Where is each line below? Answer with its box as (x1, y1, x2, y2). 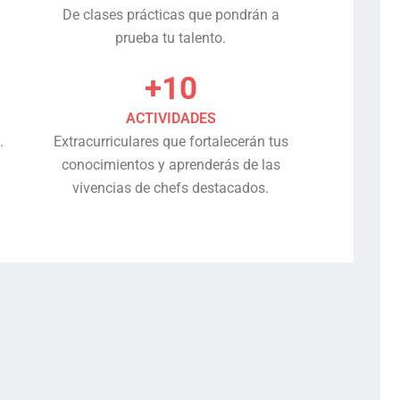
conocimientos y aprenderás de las (61, 156, 280, 173)
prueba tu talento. (115, 29, 227, 46)
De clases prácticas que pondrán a (62, 6, 279, 23)
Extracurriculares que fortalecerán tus (53, 133, 288, 150)
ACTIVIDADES (125, 110, 216, 127)
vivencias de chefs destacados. (72, 179, 270, 196)
